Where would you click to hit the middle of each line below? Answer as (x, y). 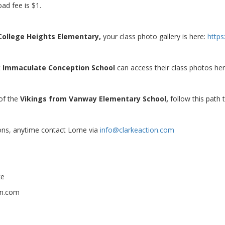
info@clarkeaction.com (137, 130)
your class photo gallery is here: (154, 36)
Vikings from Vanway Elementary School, (95, 99)
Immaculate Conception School (60, 68)
